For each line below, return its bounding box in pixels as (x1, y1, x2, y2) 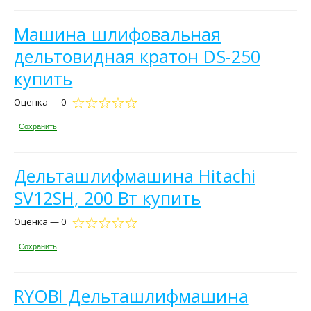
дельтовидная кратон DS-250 (14, 44, 260, 68)
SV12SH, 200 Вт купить (14, 186, 201, 210)
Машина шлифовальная (14, 22, 221, 46)
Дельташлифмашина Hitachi (14, 164, 255, 188)
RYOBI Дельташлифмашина (14, 283, 249, 308)
